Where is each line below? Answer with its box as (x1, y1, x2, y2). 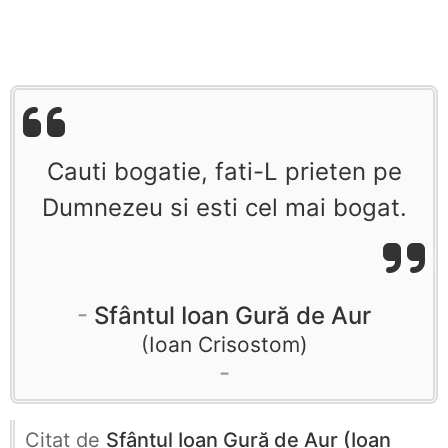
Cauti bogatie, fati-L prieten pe (46, 156, 402, 186)
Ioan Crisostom (148, 331, 300, 357)
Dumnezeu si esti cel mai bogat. (41, 192, 407, 222)
